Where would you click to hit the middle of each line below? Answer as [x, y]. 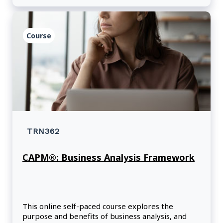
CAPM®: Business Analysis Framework [109, 158]
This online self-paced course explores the [98, 206]
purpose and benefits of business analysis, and [105, 216]
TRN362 [43, 131]
